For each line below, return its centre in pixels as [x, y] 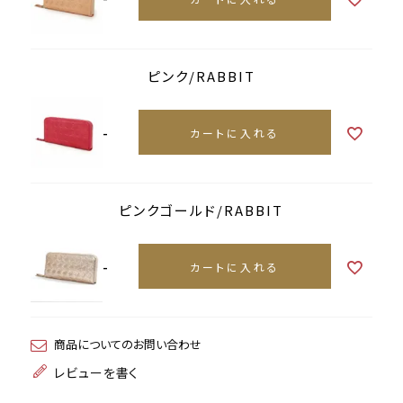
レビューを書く [97, 372]
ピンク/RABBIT [201, 76]
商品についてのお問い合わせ [128, 344]
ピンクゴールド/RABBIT [201, 210]
